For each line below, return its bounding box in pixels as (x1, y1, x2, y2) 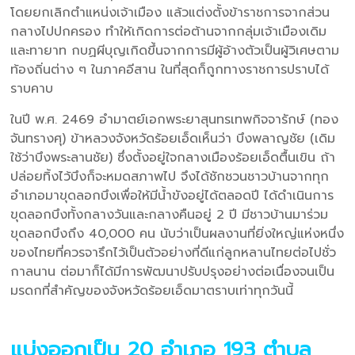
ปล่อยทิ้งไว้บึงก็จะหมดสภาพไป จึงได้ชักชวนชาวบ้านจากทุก (10, 166, 330, 186)
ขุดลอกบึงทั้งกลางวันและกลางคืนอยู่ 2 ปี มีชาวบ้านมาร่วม (10, 204, 329, 224)
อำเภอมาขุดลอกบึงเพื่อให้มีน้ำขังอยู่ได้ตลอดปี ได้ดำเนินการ (10, 185, 334, 205)
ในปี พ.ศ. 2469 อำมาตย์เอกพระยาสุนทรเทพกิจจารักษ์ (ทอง (10, 109, 339, 129)
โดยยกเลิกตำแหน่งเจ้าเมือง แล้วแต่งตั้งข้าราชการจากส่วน (10, 2, 330, 22)
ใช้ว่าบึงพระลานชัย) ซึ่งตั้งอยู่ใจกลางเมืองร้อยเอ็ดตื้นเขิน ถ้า (10, 147, 336, 167)
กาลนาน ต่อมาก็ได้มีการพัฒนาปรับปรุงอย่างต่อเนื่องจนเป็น (10, 261, 335, 281)
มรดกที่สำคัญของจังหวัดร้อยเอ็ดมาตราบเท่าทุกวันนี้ (10, 281, 294, 300)
